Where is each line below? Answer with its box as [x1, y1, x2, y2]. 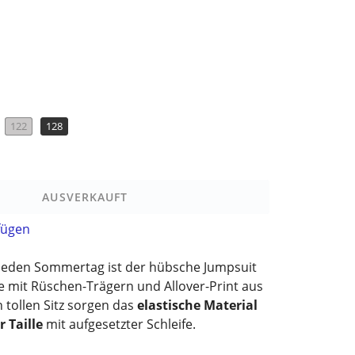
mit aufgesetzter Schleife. [43, 315, 196, 333]
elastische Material [137, 296, 258, 314]
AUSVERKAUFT [42, 189, 128, 204]
